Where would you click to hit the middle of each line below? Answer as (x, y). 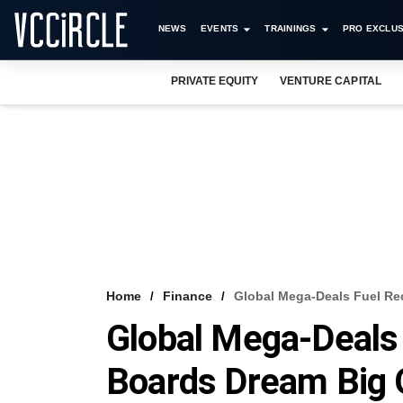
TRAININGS (291, 28)
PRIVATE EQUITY (215, 81)
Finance (188, 296)
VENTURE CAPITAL (331, 81)
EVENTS (219, 28)
